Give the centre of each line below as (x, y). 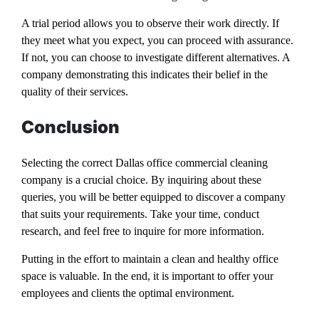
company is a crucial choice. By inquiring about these (141, 180)
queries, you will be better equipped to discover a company (153, 197)
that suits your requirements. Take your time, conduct (140, 214)
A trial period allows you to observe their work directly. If (150, 23)
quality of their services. (75, 92)
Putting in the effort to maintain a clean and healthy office (150, 259)
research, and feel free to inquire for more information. (143, 231)
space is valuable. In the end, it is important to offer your (147, 276)
